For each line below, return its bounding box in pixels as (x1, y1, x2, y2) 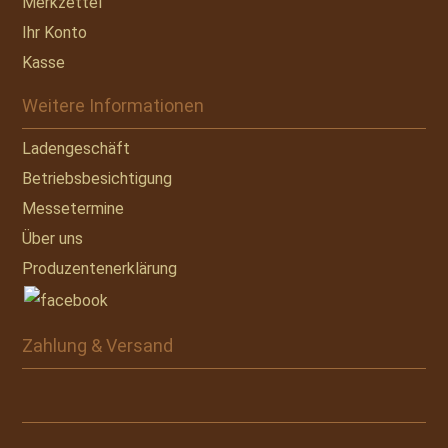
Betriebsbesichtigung (22, 168, 173, 188)
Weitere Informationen (22, 94, 205, 116)
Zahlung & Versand (22, 334, 174, 356)
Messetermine (22, 198, 125, 218)
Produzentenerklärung (22, 258, 178, 278)
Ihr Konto (22, 22, 88, 42)
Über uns (22, 228, 84, 248)
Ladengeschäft (22, 138, 131, 158)
